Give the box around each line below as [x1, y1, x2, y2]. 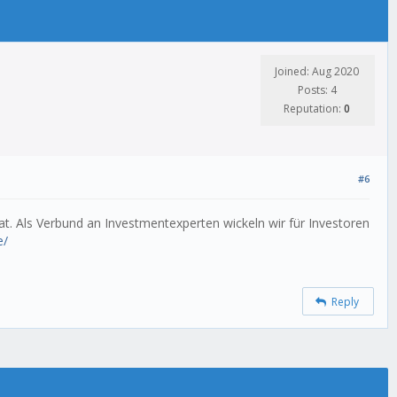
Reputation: [284, 101, 344, 116]
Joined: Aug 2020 [275, 64, 359, 79]
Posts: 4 [297, 82, 337, 97]
